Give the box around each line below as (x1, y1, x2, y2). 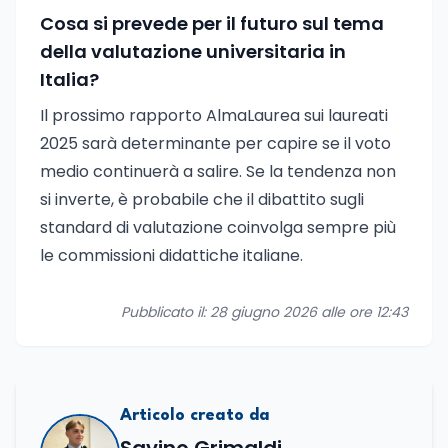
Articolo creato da (120, 407, 270, 424)
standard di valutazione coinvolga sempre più (40, 216, 396, 239)
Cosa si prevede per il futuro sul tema (40, 11, 384, 36)
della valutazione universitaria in (40, 39, 346, 64)
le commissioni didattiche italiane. (40, 244, 303, 267)
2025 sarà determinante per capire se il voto (40, 132, 391, 155)
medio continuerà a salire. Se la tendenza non (40, 160, 396, 183)
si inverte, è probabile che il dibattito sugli (40, 188, 364, 211)
